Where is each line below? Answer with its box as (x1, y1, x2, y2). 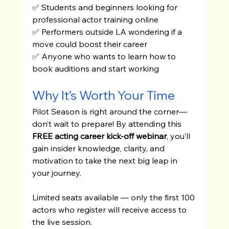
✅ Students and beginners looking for (32, 2, 179, 12)
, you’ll (166, 130, 192, 141)
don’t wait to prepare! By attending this (32, 118, 184, 129)
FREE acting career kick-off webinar (32, 130, 167, 141)
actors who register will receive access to (32, 204, 189, 215)
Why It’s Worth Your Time (32, 87, 175, 103)
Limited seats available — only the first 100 (32, 192, 197, 202)
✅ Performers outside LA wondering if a (32, 26, 184, 37)
